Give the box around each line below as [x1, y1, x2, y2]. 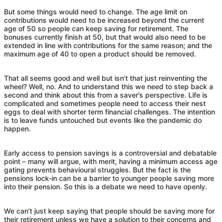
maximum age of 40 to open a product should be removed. [4, 50, 196, 58]
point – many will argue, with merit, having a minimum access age [4, 157, 218, 166]
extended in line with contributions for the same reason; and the [4, 41, 212, 50]
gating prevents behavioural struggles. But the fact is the [4, 166, 191, 174]
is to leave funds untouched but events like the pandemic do [4, 116, 202, 125]
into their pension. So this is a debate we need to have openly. [4, 182, 207, 191]
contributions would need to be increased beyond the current [4, 16, 204, 25]
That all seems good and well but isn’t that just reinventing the [4, 74, 207, 83]
